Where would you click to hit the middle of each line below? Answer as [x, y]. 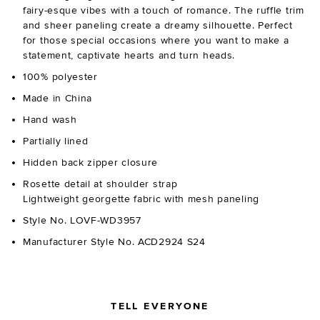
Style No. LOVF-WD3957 [82, 221]
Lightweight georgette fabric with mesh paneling [141, 199]
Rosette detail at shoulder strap [100, 184]
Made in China [58, 99]
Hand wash [50, 120]
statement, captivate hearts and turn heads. [129, 56]
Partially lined [56, 141]
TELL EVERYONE [160, 306]
